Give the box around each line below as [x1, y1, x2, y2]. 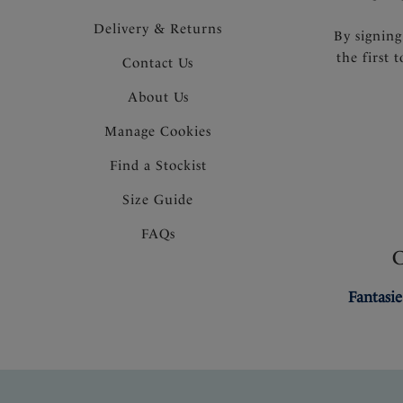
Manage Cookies [104, 122, 212, 139]
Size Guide [122, 191, 194, 208]
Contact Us [122, 54, 194, 71]
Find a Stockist [109, 157, 207, 174]
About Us [127, 88, 189, 105]
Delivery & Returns [94, 20, 223, 37]
